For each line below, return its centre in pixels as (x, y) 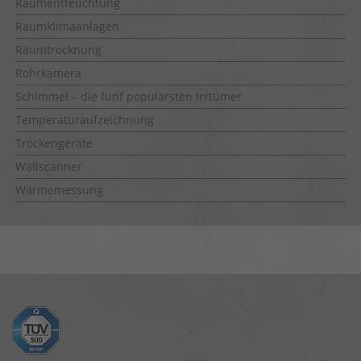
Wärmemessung (59, 190)
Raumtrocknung (58, 50)
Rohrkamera (48, 73)
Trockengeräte (54, 143)
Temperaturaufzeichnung (85, 120)
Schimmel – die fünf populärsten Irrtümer (129, 96)
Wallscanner (49, 166)
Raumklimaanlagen (67, 26)
